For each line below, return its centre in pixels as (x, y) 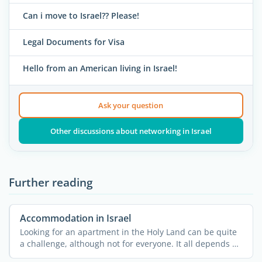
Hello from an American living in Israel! (100, 68)
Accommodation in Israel (75, 218)
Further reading (51, 182)
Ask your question (131, 106)
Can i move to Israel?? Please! (81, 15)
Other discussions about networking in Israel (131, 131)
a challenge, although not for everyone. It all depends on (131, 244)
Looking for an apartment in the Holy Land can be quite (128, 232)
